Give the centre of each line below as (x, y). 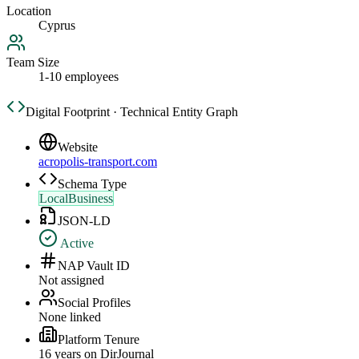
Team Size (33, 63)
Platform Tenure (99, 340)
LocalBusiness (76, 199)
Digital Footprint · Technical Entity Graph (132, 112)
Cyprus (57, 26)
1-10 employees (79, 77)
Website (78, 147)
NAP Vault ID (94, 266)
